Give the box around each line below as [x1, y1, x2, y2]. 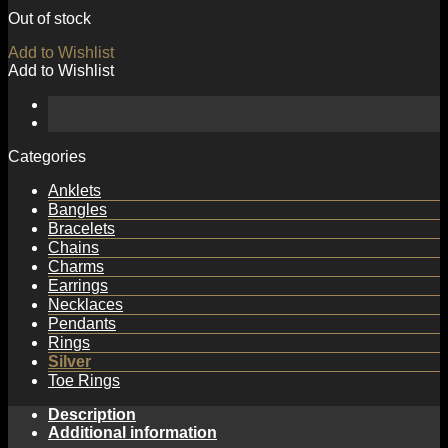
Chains [48, 238, 99, 256]
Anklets [48, 181, 101, 199]
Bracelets [48, 219, 115, 237]
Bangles [48, 200, 107, 218]
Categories [8, 147, 86, 165]
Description [48, 405, 136, 423]
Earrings [48, 276, 108, 294]
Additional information [48, 423, 217, 441]
